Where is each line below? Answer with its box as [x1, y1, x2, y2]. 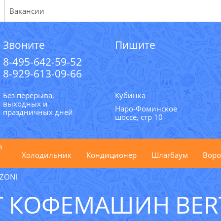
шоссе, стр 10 [114, 112, 163, 122]
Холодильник [22, 150, 72, 160]
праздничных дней [3, 107, 73, 117]
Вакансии [9, 6, 44, 16]
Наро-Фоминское [114, 104, 177, 113]
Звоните [3, 38, 45, 52]
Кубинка [114, 90, 146, 100]
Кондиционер [86, 150, 137, 160]
